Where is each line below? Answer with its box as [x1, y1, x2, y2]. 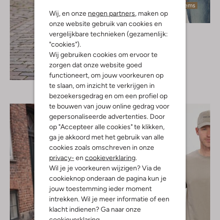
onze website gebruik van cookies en [49, 19, 162, 27]
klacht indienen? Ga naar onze [49, 205, 141, 213]
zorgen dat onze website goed [49, 60, 142, 69]
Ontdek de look [49, 65, 96, 73]
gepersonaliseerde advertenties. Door [49, 112, 165, 120]
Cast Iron [157, 27, 185, 35]
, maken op [135, 9, 168, 17]
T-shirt [157, 35, 178, 43]
